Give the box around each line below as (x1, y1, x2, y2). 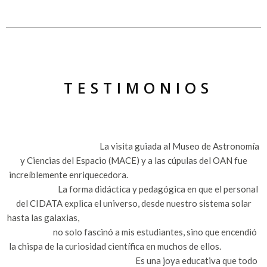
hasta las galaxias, (7, 212, 260, 223)
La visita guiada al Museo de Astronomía (8, 140, 259, 151)
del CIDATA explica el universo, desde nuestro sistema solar (15, 197, 252, 209)
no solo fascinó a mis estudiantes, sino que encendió (10, 226, 257, 237)
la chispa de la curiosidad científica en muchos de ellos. (8, 240, 259, 252)
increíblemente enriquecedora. (8, 169, 259, 180)
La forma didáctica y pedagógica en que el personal (9, 183, 258, 194)
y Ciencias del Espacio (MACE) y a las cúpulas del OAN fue (20, 154, 247, 166)
